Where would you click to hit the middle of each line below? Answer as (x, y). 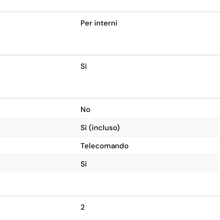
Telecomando (105, 146)
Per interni (99, 23)
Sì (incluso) (100, 128)
